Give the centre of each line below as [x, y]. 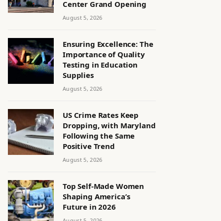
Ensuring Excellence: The [108, 44]
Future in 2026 [89, 207]
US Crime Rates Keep [101, 115]
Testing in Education [100, 65]
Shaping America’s [96, 196]
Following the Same [99, 136]
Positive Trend [89, 146]
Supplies [78, 75]
